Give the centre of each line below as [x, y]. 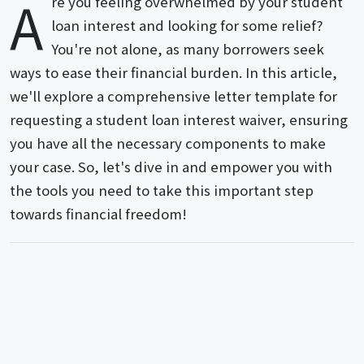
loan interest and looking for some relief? [187, 25]
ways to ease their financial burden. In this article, [173, 72]
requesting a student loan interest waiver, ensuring [179, 119]
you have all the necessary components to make [168, 143]
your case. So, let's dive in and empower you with [171, 167]
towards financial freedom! [98, 214]
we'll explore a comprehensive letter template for [173, 96]
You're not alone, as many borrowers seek [188, 49]
